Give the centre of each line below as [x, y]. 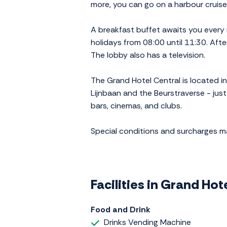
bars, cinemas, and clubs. [136, 106]
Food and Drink [121, 210]
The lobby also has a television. [148, 55]
